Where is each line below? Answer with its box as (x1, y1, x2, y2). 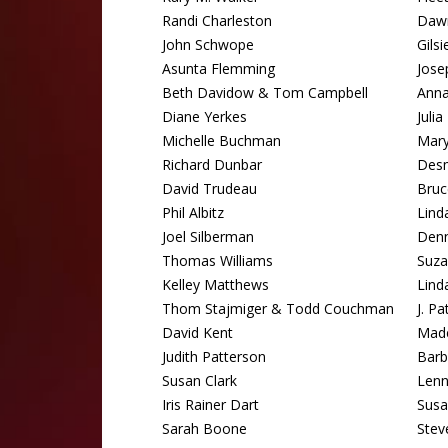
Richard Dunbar (162, 155, 262, 174)
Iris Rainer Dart (162, 395, 259, 414)
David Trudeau (162, 179, 257, 198)
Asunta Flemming (162, 59, 275, 78)
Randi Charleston (162, 11, 272, 30)
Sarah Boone (162, 419, 247, 438)
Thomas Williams (162, 251, 273, 270)
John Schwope (162, 35, 254, 54)
